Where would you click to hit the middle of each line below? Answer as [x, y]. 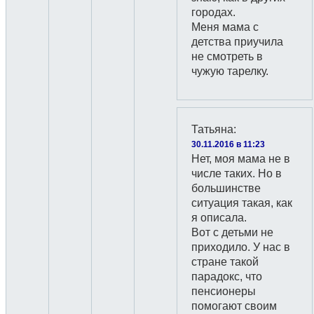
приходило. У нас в [241, 247]
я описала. [219, 218]
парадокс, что [227, 277]
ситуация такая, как [242, 203]
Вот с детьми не [232, 232]
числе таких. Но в [237, 173]
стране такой [225, 262]
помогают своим [234, 306]
